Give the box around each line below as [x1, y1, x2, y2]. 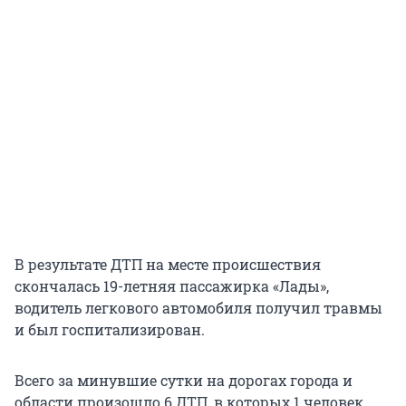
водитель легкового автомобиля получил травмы [14, 297, 382, 317]
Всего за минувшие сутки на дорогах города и [14, 370, 353, 390]
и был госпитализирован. [14, 319, 205, 339]
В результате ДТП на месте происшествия [14, 254, 321, 274]
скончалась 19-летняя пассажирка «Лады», [14, 275, 329, 295]
